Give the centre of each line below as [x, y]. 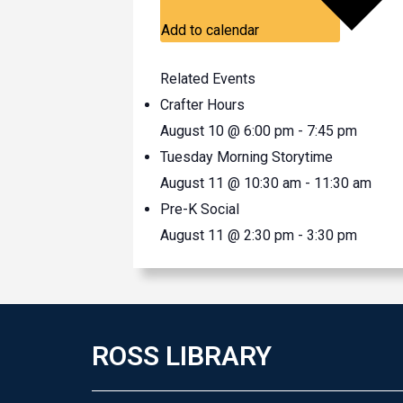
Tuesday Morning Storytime [246, 157]
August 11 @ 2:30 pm [227, 236]
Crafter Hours [202, 105]
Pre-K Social [200, 210]
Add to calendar [212, 31]
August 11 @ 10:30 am [231, 184]
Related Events [208, 79]
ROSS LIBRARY [182, 356]
